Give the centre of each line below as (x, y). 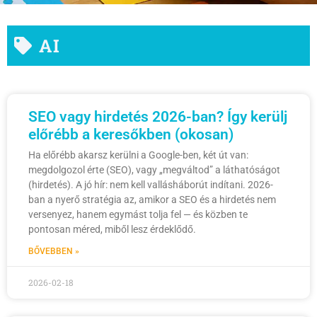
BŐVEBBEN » (54, 252)
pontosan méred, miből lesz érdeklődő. (112, 230)
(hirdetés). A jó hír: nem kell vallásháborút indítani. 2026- (151, 185)
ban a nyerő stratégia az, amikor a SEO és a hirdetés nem (152, 200)
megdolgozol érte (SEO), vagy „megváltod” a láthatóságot (154, 170)
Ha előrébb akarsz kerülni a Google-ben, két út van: (138, 155)
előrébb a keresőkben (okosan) (131, 135)
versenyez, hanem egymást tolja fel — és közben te (138, 215)
